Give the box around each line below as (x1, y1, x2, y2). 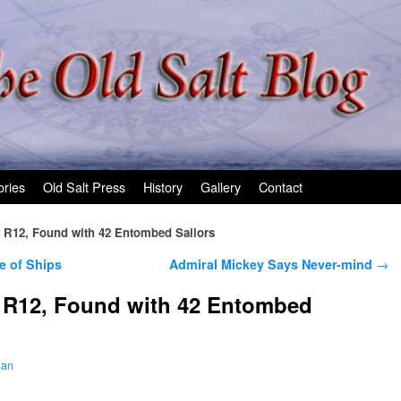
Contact (259, 176, 303, 196)
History (143, 176, 183, 196)
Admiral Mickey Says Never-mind (169, 254, 376, 273)
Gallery (200, 176, 241, 196)
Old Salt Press (43, 176, 125, 196)
